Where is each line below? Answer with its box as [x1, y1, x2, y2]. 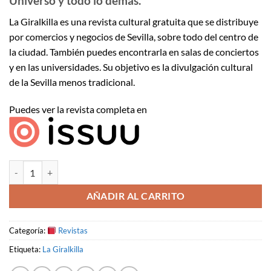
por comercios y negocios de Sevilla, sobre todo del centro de [9, 30, 258, 42]
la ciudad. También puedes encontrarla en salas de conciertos [9, 45, 259, 57]
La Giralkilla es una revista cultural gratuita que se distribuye [9, 15, 258, 27]
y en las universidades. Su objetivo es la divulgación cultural [9, 60, 253, 73]
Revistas [56, 226, 88, 236]
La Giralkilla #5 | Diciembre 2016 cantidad [8, 162, 166, 172]
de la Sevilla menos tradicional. [9, 76, 135, 88]
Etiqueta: [9, 244, 42, 255]
